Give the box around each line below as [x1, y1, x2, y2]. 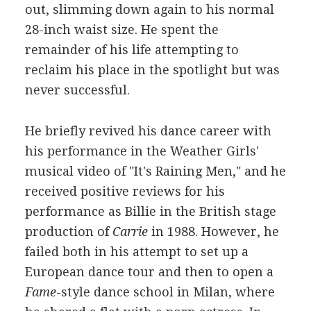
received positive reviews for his [24, 184, 225, 199]
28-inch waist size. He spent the [24, 22, 219, 37]
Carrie [112, 224, 148, 239]
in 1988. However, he [147, 224, 279, 239]
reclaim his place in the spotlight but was [24, 62, 280, 77]
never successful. [24, 83, 130, 97]
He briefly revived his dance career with [24, 124, 271, 138]
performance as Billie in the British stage [24, 204, 276, 219]
